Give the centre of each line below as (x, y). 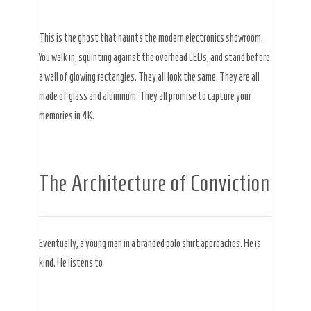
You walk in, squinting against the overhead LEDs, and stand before (154, 57)
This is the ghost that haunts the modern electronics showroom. (151, 37)
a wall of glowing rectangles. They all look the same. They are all (149, 76)
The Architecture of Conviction (154, 183)
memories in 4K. (67, 115)
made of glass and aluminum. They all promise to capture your (145, 96)
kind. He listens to (71, 262)
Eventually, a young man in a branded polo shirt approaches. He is (150, 243)
